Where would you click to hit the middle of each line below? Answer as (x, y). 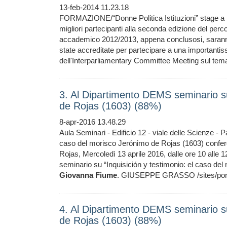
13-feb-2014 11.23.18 (94, 7)
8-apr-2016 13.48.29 (92, 122)
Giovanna (76, 175)
